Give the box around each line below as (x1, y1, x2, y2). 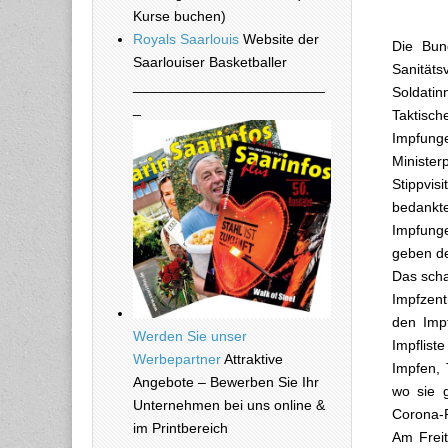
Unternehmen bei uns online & (133, 396, 325, 413)
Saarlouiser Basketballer (133, 53, 287, 70)
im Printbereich (133, 419, 228, 436)
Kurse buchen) (133, 7, 226, 24)
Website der (239, 30, 319, 47)
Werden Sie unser (133, 327, 247, 344)
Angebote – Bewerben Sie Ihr (133, 373, 319, 390)
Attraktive (221, 350, 283, 367)
